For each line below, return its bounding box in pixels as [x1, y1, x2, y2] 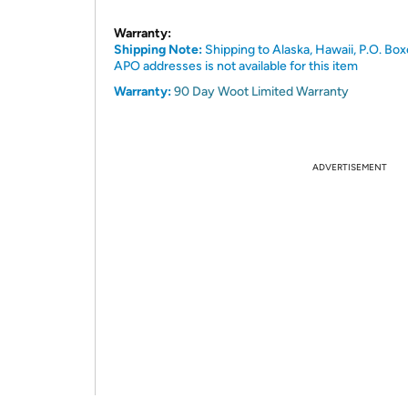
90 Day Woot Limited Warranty [174, 84, 349, 99]
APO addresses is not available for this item [114, 58, 358, 74]
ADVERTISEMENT [312, 161, 387, 173]
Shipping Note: [114, 42, 202, 57]
